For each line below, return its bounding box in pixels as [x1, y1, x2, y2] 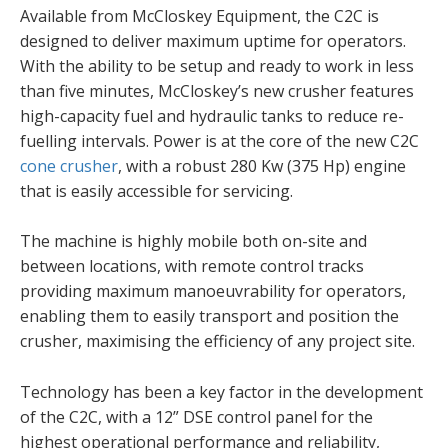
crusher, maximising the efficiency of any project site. [20, 330, 415, 353]
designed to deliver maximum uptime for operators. [20, 29, 406, 52]
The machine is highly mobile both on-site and [20, 230, 367, 253]
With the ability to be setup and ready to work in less [20, 54, 414, 77]
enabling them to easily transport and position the [20, 305, 399, 328]
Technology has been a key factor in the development [20, 380, 423, 403]
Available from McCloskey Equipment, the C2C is [20, 4, 379, 27]
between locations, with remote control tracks [20, 255, 364, 278]
